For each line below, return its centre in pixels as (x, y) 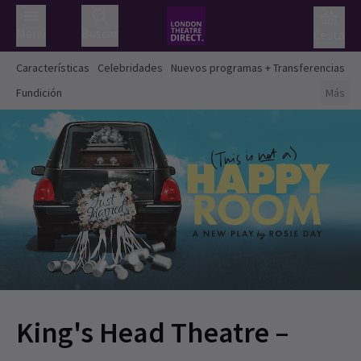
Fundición (39, 93)
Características (53, 68)
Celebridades (130, 68)
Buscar (100, 33)
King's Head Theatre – (153, 332)
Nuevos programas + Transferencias (258, 68)
